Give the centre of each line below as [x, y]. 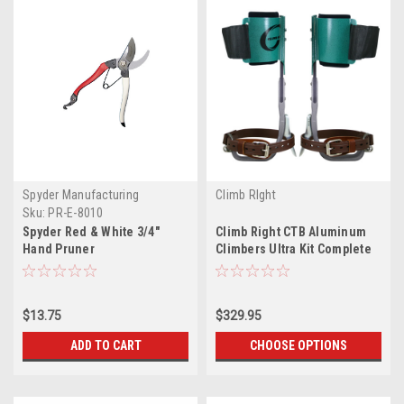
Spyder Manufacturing [81, 194]
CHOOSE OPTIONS [298, 345]
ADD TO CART [106, 345]
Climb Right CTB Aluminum [291, 231]
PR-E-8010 [76, 212]
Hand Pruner [59, 248]
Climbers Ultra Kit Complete [294, 248]
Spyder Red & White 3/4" [91, 231]
